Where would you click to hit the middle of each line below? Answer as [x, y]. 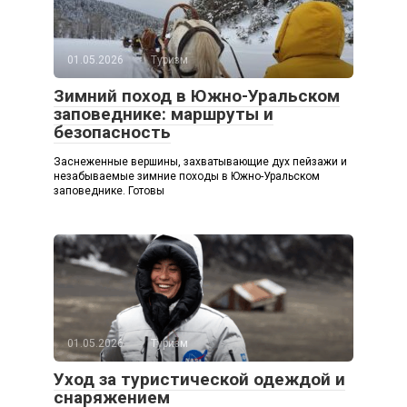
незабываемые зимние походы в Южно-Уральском [187, 177]
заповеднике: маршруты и [164, 114]
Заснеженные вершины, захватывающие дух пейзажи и [200, 162]
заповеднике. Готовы [109, 191]
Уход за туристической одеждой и [199, 380]
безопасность [112, 133]
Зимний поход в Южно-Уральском [197, 96]
